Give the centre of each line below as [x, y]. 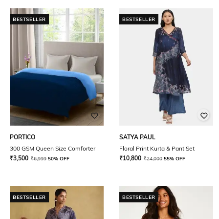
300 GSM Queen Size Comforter [53, 148]
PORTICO [22, 137]
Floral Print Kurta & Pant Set [157, 148]
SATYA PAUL [137, 137]
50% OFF [59, 159]
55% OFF [175, 159]
